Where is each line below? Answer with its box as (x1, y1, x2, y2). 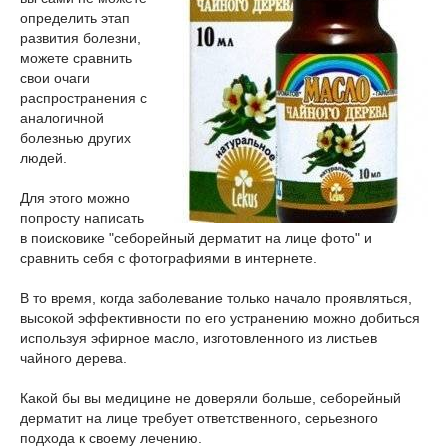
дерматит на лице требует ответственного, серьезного (20, 410, 378, 426)
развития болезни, (20, 30, 141, 46)
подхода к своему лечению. (20, 430, 202, 446)
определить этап (20, 10, 130, 26)
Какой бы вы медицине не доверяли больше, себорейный (20, 390, 401, 406)
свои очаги (20, 70, 90, 86)
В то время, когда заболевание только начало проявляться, (20, 290, 412, 306)
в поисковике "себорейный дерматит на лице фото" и (20, 230, 372, 246)
